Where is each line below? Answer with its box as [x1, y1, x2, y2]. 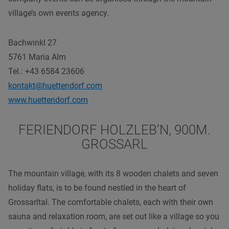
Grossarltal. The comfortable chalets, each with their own [8, 197, 213, 207]
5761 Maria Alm [8, 52, 66, 62]
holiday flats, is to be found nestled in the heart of [8, 182, 186, 193]
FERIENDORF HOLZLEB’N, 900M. [18, 122, 211, 138]
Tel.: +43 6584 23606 [8, 66, 84, 76]
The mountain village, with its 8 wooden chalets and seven [8, 168, 218, 178]
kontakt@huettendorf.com [8, 80, 102, 90]
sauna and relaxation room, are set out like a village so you [8, 211, 219, 221]
